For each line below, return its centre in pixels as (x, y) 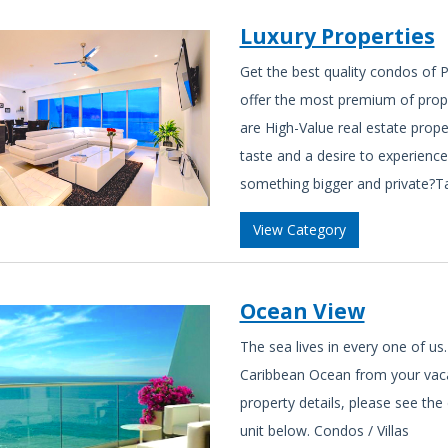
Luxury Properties (337, 35)
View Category (299, 230)
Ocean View (302, 310)
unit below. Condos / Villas (324, 431)
